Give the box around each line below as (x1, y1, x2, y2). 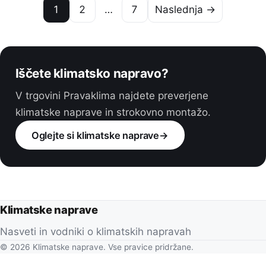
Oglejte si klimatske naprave (31, 129, 160, 141)
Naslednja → (155, 3, 216, 15)
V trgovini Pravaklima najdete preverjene (15, 89, 208, 102)
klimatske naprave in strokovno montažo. (15, 106, 211, 118)
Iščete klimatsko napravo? (15, 65, 169, 81)
